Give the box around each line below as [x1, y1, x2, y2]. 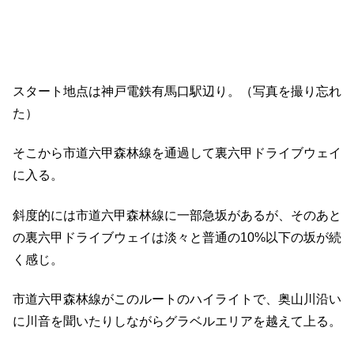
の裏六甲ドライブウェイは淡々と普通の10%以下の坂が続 [13, 230, 341, 244]
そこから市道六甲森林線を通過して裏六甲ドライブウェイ [13, 146, 341, 160]
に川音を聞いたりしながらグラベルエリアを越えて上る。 [13, 314, 341, 328]
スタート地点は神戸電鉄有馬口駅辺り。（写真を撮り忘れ [13, 84, 341, 98]
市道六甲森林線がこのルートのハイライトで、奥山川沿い [13, 292, 341, 306]
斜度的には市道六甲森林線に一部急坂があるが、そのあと [13, 208, 341, 222]
